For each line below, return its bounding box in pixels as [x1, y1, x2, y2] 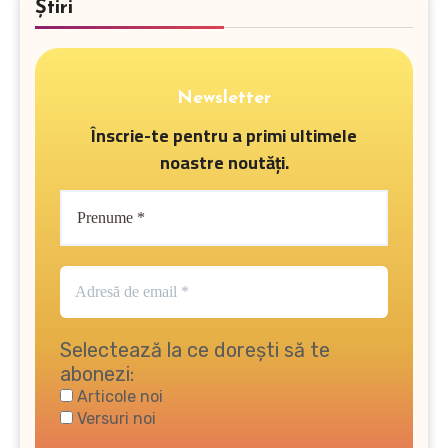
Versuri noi [73, 408, 156, 428]
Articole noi [73, 386, 163, 406]
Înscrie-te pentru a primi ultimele [91, 119, 357, 153]
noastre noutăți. [159, 146, 289, 180]
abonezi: [60, 361, 134, 386]
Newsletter [177, 88, 271, 108]
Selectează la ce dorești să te [60, 337, 330, 362]
